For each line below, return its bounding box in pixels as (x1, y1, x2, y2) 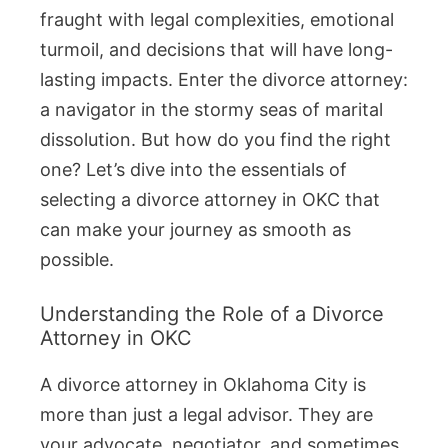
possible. (40, 249, 114, 271)
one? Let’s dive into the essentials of (40, 159, 347, 181)
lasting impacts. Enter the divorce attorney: (40, 69, 408, 91)
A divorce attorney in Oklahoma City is (40, 374, 366, 396)
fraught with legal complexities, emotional (40, 9, 394, 31)
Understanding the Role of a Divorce (40, 302, 384, 327)
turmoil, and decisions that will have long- (40, 39, 393, 61)
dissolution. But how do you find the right (40, 129, 391, 151)
